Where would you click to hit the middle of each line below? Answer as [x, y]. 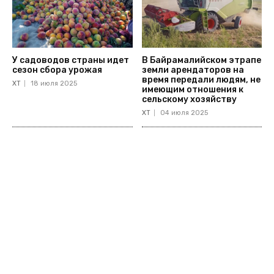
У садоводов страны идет [71, 61]
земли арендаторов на [193, 70]
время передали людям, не [201, 80]
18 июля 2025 [54, 84]
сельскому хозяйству [189, 100]
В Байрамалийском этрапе [201, 61]
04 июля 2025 [184, 113]
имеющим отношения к [192, 90]
